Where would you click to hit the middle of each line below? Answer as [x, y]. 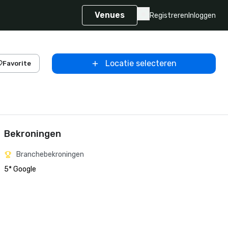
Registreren [169, 15]
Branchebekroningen [50, 154]
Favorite [17, 63]
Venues [110, 15]
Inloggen [202, 15]
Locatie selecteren [141, 63]
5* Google [20, 169]
